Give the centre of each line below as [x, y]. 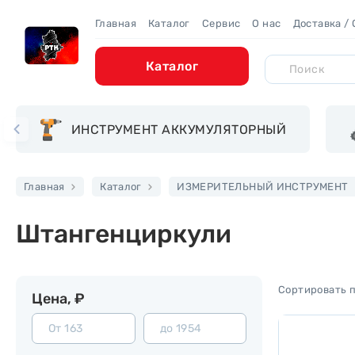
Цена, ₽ [58, 299]
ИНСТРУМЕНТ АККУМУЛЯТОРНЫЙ [179, 129]
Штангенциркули [124, 234]
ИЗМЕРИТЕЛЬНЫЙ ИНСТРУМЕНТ [263, 187]
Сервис [221, 23]
